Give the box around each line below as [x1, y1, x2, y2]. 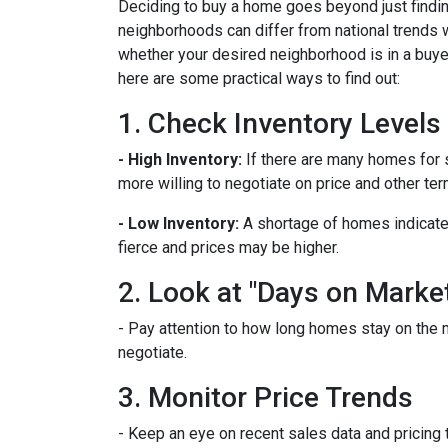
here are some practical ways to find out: [118, 69, 400, 88]
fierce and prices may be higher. [118, 238, 339, 257]
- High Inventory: [118, 150, 242, 169]
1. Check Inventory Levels [118, 107, 441, 140]
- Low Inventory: [118, 214, 239, 233]
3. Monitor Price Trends [118, 381, 413, 414]
